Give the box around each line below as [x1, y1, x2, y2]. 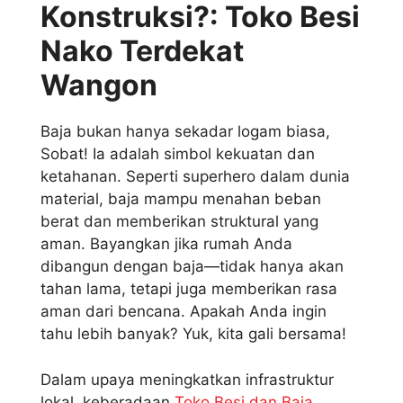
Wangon [40, 67, 157, 103]
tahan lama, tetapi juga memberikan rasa [40, 280, 337, 299]
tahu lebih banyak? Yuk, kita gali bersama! [40, 325, 346, 344]
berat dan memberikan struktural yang [40, 212, 318, 231]
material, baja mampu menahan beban [40, 190, 321, 209]
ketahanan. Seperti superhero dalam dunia [40, 167, 350, 186]
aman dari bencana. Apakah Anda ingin [40, 302, 327, 321]
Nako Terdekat [40, 33, 244, 69]
